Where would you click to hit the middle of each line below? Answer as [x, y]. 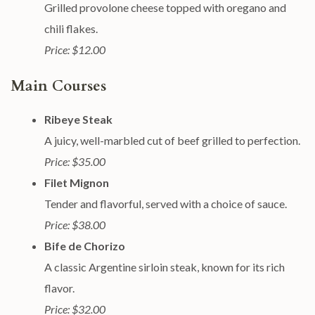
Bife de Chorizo [85, 246]
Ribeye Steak [78, 119]
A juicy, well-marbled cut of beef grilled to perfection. [172, 140]
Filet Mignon [77, 182]
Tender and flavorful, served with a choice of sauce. [166, 204]
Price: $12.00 [75, 50]
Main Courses [58, 86]
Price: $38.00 [75, 225]
